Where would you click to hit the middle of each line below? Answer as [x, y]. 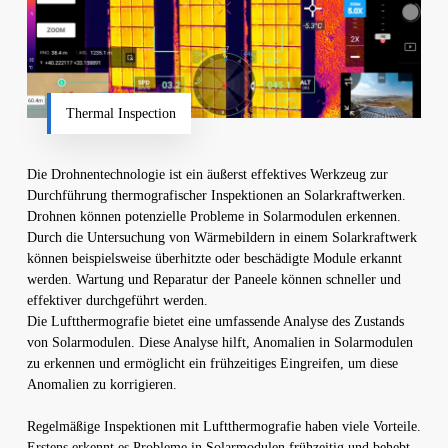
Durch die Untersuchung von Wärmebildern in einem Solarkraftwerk [221, 238]
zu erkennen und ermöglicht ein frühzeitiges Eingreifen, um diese [212, 364]
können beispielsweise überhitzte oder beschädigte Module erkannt [214, 259]
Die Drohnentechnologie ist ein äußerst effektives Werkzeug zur [207, 175]
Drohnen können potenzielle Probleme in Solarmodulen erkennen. [213, 217]
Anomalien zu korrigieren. [101, 385]
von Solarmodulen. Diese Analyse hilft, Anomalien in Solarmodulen [219, 343]
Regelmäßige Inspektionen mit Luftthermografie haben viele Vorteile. [223, 427]
